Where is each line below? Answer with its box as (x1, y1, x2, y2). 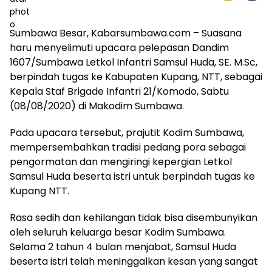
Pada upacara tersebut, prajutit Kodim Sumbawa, (10, 125, 244, 140)
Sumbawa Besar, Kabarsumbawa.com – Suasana (10, 25, 242, 40)
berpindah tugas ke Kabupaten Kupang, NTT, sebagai (10, 69, 262, 84)
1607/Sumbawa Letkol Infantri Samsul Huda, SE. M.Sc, (10, 55, 257, 69)
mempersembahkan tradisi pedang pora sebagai (10, 140, 246, 154)
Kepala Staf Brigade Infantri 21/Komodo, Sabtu (10, 84, 229, 98)
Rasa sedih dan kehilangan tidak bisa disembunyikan (10, 210, 257, 225)
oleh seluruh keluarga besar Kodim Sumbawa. (10, 225, 226, 239)
